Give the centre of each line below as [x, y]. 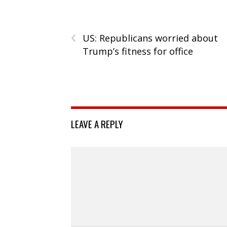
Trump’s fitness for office [138, 51]
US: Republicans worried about [150, 38]
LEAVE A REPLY [97, 123]
